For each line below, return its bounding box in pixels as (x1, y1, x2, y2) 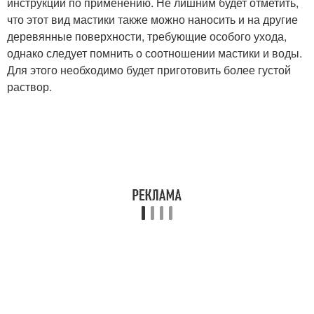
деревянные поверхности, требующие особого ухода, (7, 28, 287, 45)
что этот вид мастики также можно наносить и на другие (7, 11, 298, 28)
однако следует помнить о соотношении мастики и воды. (7, 45, 302, 62)
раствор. (7, 78, 52, 95)
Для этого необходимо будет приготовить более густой (7, 62, 291, 78)
